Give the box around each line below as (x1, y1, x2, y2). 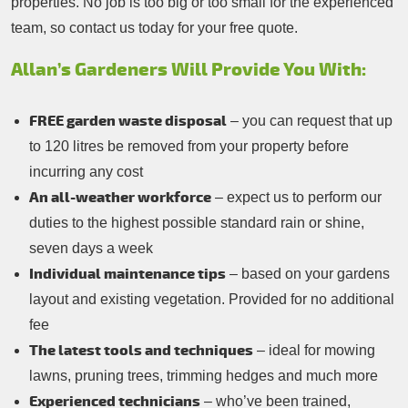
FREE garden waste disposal (29, 112, 227, 131)
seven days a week (29, 240, 153, 257)
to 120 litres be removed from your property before (29, 138, 349, 155)
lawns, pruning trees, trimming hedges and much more (29, 368, 378, 384)
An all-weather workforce (29, 189, 211, 208)
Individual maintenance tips (29, 265, 226, 284)
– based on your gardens (226, 266, 390, 282)
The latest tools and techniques (29, 342, 253, 361)
